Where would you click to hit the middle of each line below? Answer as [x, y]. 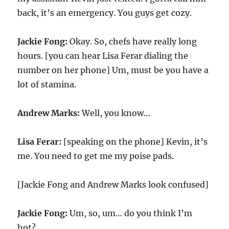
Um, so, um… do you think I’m [130, 213]
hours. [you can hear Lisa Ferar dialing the [103, 56]
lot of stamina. [47, 84]
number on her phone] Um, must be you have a [113, 70]
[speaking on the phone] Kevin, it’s [135, 142]
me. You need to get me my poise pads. [96, 156]
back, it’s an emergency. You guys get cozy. [105, 13]
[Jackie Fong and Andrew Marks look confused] [113, 185]
